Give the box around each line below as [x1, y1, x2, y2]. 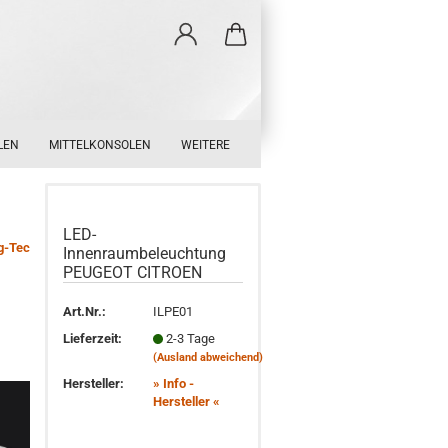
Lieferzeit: [63, 330, 123, 346]
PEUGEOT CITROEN [63, 263, 203, 282]
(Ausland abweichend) [153, 350, 264, 364]
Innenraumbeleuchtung [63, 244, 227, 263]
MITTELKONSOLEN [49, 138, 151, 152]
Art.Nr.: [63, 303, 107, 319]
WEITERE [181, 138, 230, 152]
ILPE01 [153, 303, 194, 319]
